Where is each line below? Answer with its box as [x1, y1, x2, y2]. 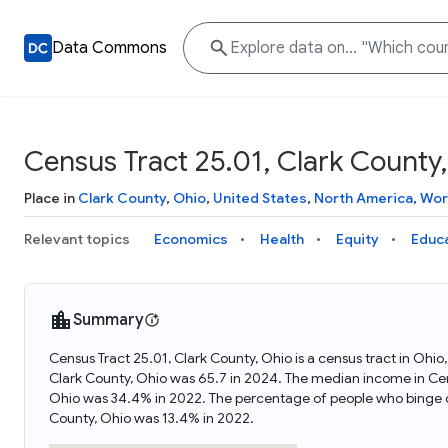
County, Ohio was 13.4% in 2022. [49, 409, 254, 427]
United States [213, 189, 307, 207]
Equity [336, 230, 379, 248]
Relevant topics [24, 230, 130, 248]
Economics [154, 230, 228, 248]
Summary [73, 310, 144, 330]
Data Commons [52, 38, 167, 58]
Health [260, 230, 304, 248]
